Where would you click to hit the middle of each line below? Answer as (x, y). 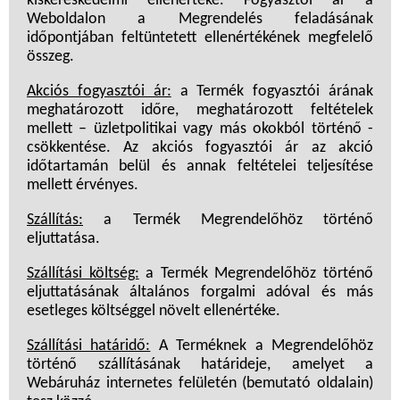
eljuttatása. (63, 239)
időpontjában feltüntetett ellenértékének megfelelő (200, 38)
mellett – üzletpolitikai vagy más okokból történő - (200, 129)
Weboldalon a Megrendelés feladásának (200, 20)
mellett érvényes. (83, 186)
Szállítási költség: (83, 274)
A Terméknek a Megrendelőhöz (262, 346)
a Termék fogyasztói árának (272, 92)
